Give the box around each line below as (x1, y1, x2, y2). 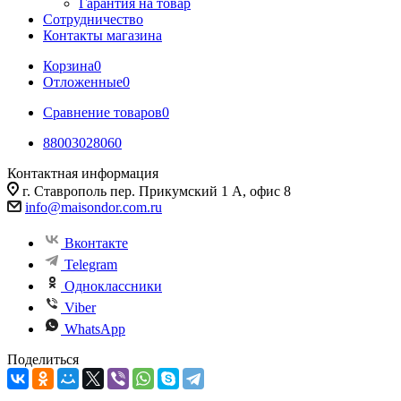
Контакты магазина (43, 28, 162, 43)
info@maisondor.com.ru (25, 200, 162, 215)
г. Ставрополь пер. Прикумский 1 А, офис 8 (22, 183, 291, 199)
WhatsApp (64, 321, 125, 337)
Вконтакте (64, 235, 128, 251)
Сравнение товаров (43, 105, 162, 120)
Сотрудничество (43, 12, 143, 27)
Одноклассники (64, 278, 162, 294)
